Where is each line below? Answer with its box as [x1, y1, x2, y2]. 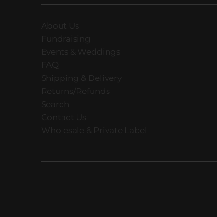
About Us [41, 20, 79, 31]
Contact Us [41, 112, 86, 122]
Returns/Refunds [41, 86, 110, 96]
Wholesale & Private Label [41, 125, 147, 135]
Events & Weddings [41, 46, 120, 57]
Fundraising [41, 33, 91, 44]
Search [41, 99, 69, 109]
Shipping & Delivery [41, 73, 122, 83]
